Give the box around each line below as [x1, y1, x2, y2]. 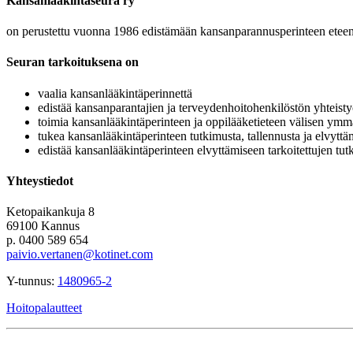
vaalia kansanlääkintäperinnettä [38, 86, 192, 100]
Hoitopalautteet [6, 301, 82, 315]
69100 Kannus [6, 219, 80, 233]
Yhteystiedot [6, 173, 73, 188]
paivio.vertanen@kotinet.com [6, 247, 153, 262]
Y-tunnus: [6, 274, 58, 288]
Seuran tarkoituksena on [6, 55, 139, 69]
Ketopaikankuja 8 [6, 205, 95, 219]
